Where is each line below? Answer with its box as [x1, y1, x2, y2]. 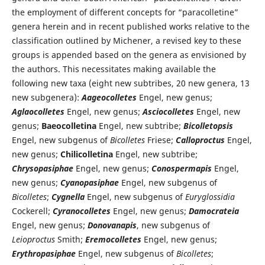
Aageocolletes [81, 91, 137, 103]
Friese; [144, 134, 176, 146]
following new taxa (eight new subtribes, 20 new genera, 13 [11, 77, 250, 89]
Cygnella [51, 190, 85, 202]
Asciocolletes [142, 105, 194, 117]
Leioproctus [11, 233, 55, 245]
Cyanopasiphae [60, 176, 119, 188]
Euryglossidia [185, 190, 235, 202]
